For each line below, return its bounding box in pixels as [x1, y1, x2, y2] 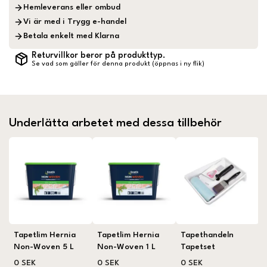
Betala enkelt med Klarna [23, 32, 120, 41]
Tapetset [181, 243, 216, 251]
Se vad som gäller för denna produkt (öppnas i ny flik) [31, 61, 204, 68]
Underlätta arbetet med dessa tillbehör [9, 117, 222, 129]
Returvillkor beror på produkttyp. [31, 51, 165, 60]
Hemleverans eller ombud [23, 4, 121, 12]
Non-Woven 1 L [97, 243, 156, 251]
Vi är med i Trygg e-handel [23, 18, 127, 26]
